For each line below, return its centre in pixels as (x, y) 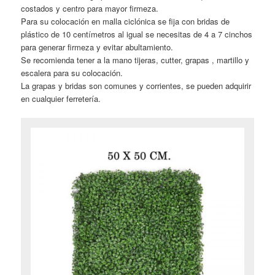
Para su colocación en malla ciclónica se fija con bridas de (126, 21)
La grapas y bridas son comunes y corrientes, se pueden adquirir (136, 85)
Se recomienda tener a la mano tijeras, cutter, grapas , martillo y (135, 60)
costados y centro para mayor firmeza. (90, 8)
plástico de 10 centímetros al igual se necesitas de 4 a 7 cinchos (137, 34)
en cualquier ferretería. (61, 98)
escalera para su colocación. (72, 72)
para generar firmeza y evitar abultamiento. (97, 47)
